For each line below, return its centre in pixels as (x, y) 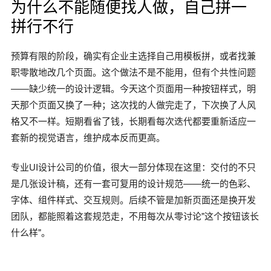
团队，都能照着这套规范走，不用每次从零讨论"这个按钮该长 (135, 215)
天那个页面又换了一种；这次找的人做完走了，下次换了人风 (133, 104)
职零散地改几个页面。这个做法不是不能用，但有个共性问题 (133, 71)
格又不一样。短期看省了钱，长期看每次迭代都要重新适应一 (133, 120)
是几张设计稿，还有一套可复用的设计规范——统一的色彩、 (133, 183)
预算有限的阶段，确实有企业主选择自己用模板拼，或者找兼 (133, 55)
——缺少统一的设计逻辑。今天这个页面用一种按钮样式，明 (133, 88)
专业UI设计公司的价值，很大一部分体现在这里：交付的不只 (133, 166)
